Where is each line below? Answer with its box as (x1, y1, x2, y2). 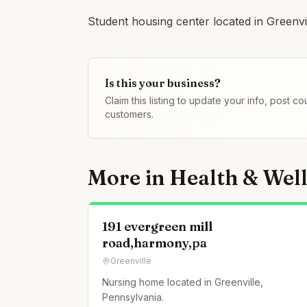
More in (88, 165, 169, 191)
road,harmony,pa (102, 235, 207, 251)
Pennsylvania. (102, 291, 164, 303)
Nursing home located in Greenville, (102, 276, 263, 288)
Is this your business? (105, 76, 221, 90)
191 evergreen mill (102, 219, 212, 234)
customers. (105, 108, 153, 120)
